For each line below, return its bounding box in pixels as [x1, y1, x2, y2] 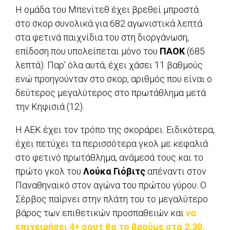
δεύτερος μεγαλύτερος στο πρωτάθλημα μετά [15, 87, 206, 99]
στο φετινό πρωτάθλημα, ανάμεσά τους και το [15, 152, 203, 163]
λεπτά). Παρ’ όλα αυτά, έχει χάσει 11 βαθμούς [15, 60, 203, 71]
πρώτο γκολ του [15, 166, 83, 177]
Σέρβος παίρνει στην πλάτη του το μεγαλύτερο [15, 194, 208, 205]
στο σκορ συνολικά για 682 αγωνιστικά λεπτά [15, 18, 202, 29]
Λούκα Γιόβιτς [83, 166, 145, 177]
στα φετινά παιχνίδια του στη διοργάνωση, [15, 32, 189, 43]
